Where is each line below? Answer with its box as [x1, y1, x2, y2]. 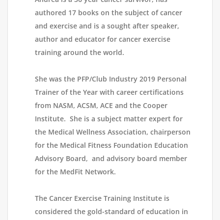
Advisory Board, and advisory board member [35, 154, 187, 164]
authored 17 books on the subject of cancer [35, 8, 182, 18]
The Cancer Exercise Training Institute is [35, 193, 169, 203]
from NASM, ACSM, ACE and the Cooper [35, 101, 167, 110]
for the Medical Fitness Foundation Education [35, 140, 188, 150]
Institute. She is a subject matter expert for [35, 114, 183, 124]
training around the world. [35, 48, 126, 57]
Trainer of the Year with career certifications [35, 87, 184, 97]
